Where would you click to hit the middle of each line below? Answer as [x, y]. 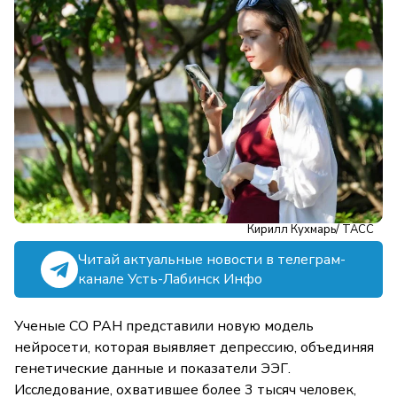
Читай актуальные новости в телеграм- [212, 260]
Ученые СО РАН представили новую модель [164, 327]
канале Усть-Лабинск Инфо [170, 280]
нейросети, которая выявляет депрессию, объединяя [194, 348]
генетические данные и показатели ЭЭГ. [152, 369]
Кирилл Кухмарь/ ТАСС [311, 230]
